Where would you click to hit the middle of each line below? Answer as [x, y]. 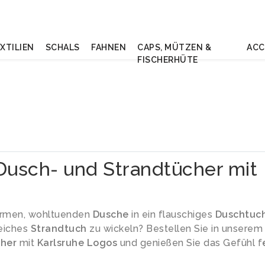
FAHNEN [109, 47]
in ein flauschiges [172, 214]
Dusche [111, 214]
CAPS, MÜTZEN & [174, 47]
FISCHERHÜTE [168, 60]
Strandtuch [59, 229]
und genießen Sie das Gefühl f [190, 243]
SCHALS [62, 47]
